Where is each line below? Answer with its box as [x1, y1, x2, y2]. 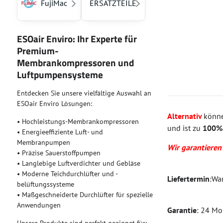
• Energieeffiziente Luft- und [16, 127, 103, 136]
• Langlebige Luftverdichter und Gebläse [16, 159, 140, 168]
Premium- [16, 43, 59, 58]
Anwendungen [16, 201, 61, 210]
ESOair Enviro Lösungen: [16, 99, 92, 108]
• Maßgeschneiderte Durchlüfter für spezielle [16, 190, 153, 199]
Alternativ [167, 111, 204, 121]
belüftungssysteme [16, 180, 74, 189]
